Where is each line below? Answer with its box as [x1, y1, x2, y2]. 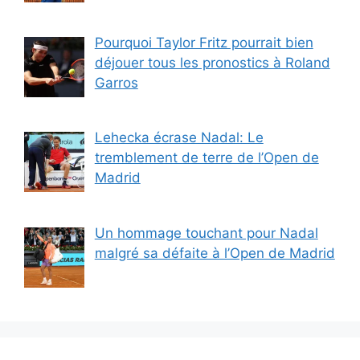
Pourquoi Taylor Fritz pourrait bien [94, 34, 313, 51]
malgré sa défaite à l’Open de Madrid [94, 244, 335, 261]
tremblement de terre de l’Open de [94, 149, 319, 166]
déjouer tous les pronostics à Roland [94, 54, 330, 71]
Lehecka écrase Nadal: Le [94, 129, 264, 146]
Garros [94, 74, 138, 91]
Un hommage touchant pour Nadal [94, 224, 318, 241]
